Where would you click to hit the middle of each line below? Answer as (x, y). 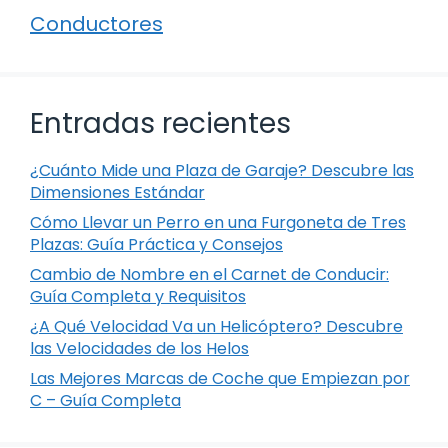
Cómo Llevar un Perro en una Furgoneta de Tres (218, 222)
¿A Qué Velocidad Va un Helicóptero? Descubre (216, 326)
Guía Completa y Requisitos (138, 296)
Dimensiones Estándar (117, 192)
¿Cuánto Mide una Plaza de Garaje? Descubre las (222, 170)
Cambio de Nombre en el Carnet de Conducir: (209, 274)
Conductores (96, 23)
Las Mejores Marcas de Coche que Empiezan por (220, 378)
